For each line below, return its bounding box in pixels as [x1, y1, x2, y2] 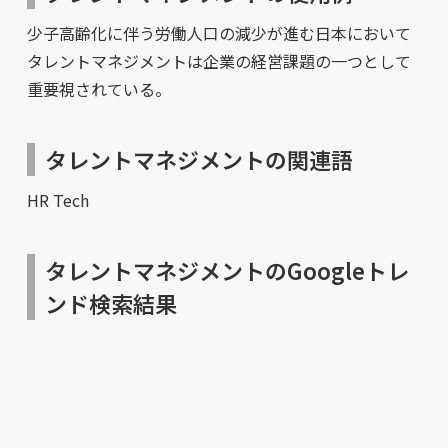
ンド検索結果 [44, 287, 177, 319]
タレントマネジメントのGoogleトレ [44, 254, 409, 286]
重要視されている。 [26, 77, 171, 101]
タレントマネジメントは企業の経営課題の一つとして [26, 49, 411, 73]
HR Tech [26, 188, 89, 212]
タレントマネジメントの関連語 [44, 143, 353, 175]
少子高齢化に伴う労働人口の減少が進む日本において [26, 21, 411, 45]
